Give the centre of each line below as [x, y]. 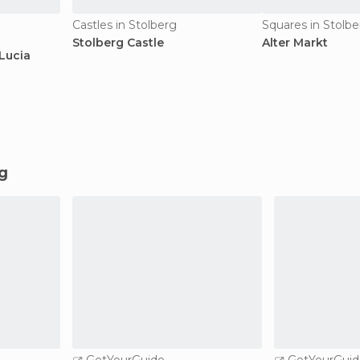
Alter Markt [295, 43]
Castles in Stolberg [125, 25]
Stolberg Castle [118, 43]
